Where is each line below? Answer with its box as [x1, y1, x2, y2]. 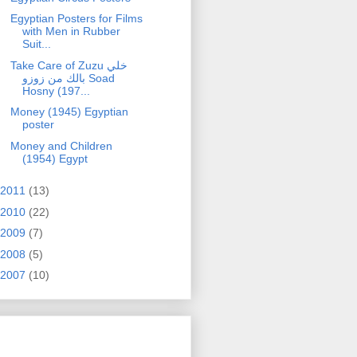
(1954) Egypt [22, 154, 88, 167]
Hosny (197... [22, 86, 90, 100]
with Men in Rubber [22, 27, 120, 41]
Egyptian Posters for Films [10, 14, 143, 28]
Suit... [22, 40, 51, 53]
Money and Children [10, 141, 112, 155]
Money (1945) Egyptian [10, 108, 128, 121]
